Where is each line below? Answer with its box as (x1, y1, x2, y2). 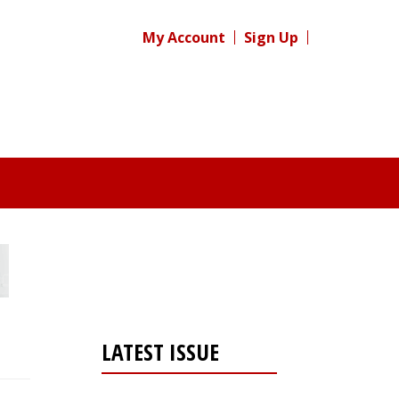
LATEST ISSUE (101, 336, 219, 368)
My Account (142, 28, 225, 47)
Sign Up (244, 28, 298, 47)
